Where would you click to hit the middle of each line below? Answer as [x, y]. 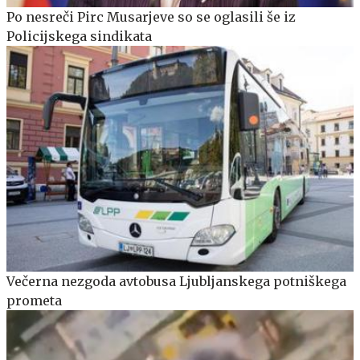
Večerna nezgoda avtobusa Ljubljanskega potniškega [176, 282]
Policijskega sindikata [79, 37]
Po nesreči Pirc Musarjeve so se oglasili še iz [151, 17]
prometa [34, 301]
